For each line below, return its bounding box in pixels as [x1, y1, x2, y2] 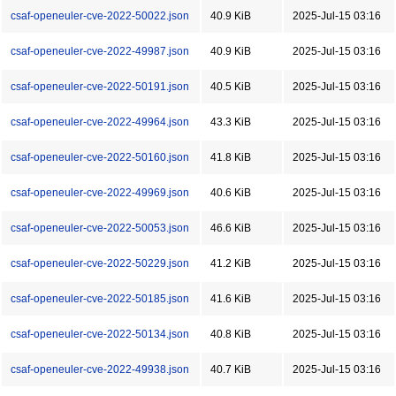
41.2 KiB [210, 257, 251, 270]
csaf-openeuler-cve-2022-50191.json [11, 80, 189, 93]
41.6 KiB [210, 293, 251, 305]
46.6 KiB [210, 222, 251, 234]
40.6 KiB [210, 187, 251, 199]
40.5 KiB [210, 80, 251, 93]
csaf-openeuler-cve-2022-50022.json [11, 10, 189, 22]
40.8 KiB [210, 328, 251, 340]
